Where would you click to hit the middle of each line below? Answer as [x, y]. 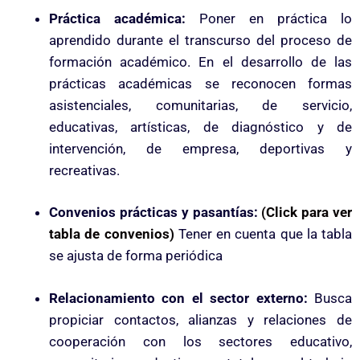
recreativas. [84, 170]
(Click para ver [307, 213]
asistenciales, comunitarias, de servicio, [200, 105]
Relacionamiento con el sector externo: [182, 298]
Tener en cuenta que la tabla [265, 234]
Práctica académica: [124, 18]
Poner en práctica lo [276, 18]
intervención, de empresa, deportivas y [200, 148]
